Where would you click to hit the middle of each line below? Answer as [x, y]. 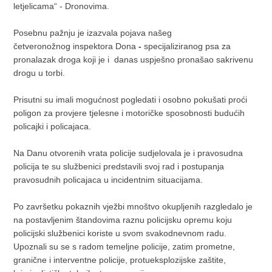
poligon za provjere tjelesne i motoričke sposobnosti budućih [129, 113]
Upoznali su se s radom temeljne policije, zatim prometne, [124, 246]
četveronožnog [42, 46]
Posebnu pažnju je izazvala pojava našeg [93, 33]
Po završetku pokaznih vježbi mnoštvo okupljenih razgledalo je [133, 206]
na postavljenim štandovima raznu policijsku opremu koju [123, 220]
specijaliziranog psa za [188, 46]
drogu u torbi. [39, 73]
